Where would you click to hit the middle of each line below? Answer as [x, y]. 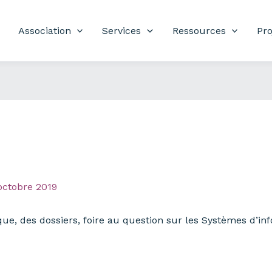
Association [44, 30]
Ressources [199, 30]
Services [122, 30]
